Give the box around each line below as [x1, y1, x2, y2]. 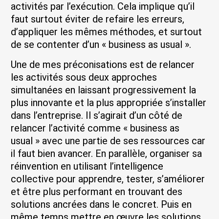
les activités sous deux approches [11, 71, 157, 83]
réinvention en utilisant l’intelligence [11, 160, 164, 172]
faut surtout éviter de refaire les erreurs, [11, 13, 185, 25]
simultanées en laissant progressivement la [11, 84, 197, 96]
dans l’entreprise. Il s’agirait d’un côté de [11, 109, 183, 121]
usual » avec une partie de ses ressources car [11, 134, 206, 147]
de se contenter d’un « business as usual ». [11, 39, 192, 51]
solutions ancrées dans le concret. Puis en [11, 198, 192, 210]
